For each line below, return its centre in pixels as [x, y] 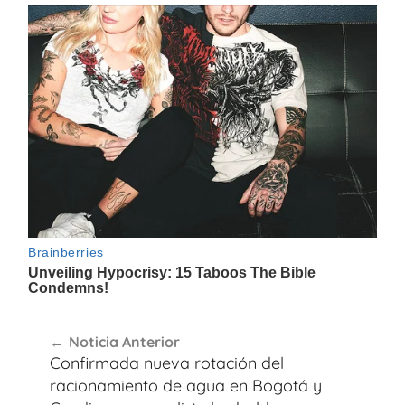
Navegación [93, 325]
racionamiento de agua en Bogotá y [186, 385]
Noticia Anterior [124, 341]
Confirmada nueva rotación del [167, 363]
